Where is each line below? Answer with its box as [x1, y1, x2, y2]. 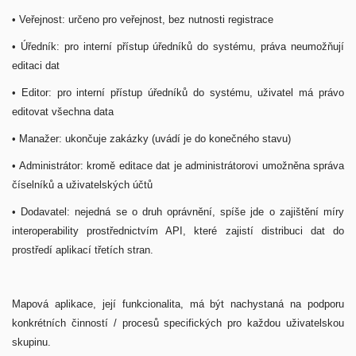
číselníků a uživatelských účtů [12, 179, 156, 191]
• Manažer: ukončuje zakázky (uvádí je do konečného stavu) [12, 133, 294, 145]
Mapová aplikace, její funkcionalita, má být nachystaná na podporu [12, 298, 344, 310]
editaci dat [12, 60, 63, 72]
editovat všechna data [12, 106, 117, 118]
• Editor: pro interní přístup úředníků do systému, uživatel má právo [12, 87, 344, 99]
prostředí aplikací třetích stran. [12, 244, 157, 256]
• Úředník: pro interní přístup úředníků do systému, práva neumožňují [12, 41, 344, 52]
